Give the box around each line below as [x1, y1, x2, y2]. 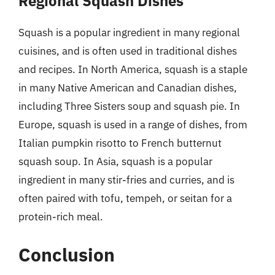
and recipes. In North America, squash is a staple [18, 63, 247, 76]
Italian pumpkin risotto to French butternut [18, 136, 222, 150]
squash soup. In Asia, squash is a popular [18, 155, 212, 168]
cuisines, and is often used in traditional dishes [18, 44, 237, 58]
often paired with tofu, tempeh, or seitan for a [18, 192, 232, 205]
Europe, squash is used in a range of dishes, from [18, 118, 247, 131]
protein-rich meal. [18, 210, 103, 223]
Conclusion [18, 242, 115, 266]
